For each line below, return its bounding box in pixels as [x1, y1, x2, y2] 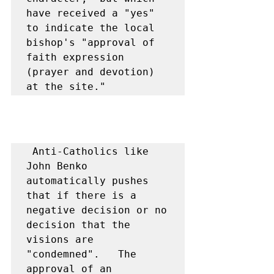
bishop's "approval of [26, 37, 155, 48]
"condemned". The [26, 248, 136, 260]
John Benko [26, 160, 87, 172]
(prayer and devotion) [26, 66, 155, 78]
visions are [26, 234, 94, 245]
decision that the [26, 219, 130, 231]
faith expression [26, 51, 124, 63]
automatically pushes [26, 175, 149, 187]
